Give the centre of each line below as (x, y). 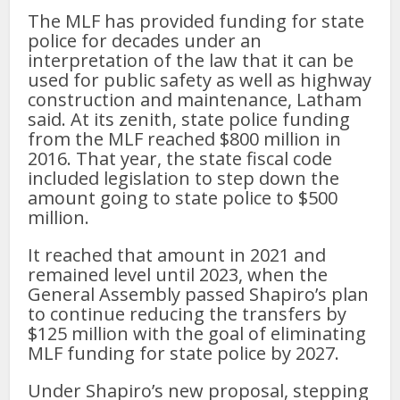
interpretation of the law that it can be (191, 61)
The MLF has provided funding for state (196, 21)
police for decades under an (145, 41)
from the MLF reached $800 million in (185, 139)
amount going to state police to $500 (183, 198)
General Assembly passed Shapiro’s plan (199, 295)
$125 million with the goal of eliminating (197, 334)
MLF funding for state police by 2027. (184, 354)
